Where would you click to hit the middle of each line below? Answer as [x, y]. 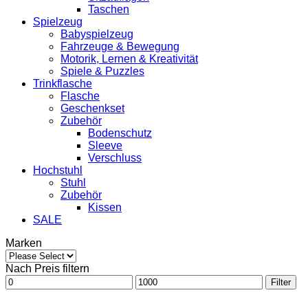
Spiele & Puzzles [102, 71]
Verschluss [115, 158]
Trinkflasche [63, 84]
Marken [24, 243]
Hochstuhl [58, 170]
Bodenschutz [120, 133]
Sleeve [105, 145]
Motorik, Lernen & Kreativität [129, 59]
